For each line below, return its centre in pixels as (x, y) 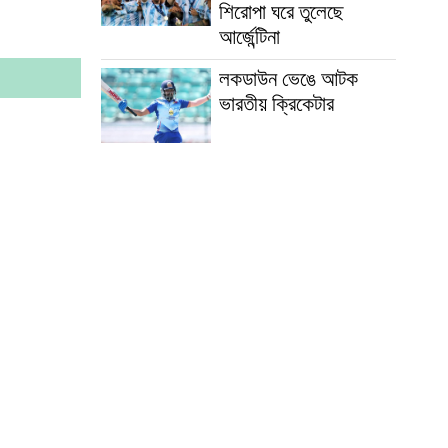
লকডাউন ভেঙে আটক (288, 81)
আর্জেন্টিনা (249, 39)
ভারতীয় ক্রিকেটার (276, 106)
